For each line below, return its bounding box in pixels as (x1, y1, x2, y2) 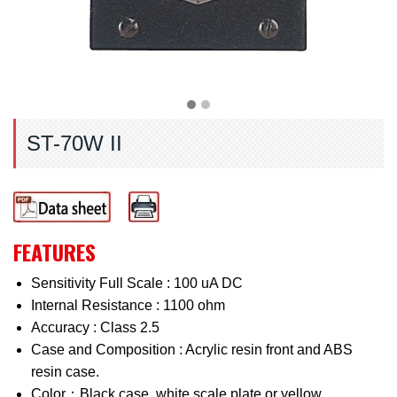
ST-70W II (27, 131, 122, 155)
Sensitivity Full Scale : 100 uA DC (31, 276, 243, 291)
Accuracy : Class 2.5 (31, 320, 160, 335)
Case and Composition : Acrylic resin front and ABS (31, 342, 353, 357)
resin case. (31, 364, 99, 379)
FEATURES (13, 236, 96, 268)
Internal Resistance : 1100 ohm (31, 298, 225, 313)
